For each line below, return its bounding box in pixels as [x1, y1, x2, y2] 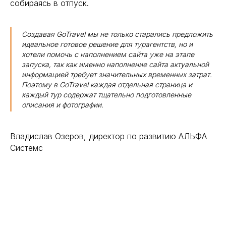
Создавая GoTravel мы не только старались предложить [22, 30, 213, 39]
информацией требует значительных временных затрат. [22, 70, 212, 79]
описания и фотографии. [22, 100, 103, 109]
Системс [10, 143, 43, 153]
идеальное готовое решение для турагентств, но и [22, 40, 193, 49]
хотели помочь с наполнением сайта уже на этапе [22, 50, 194, 59]
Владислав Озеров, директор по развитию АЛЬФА [10, 131, 207, 142]
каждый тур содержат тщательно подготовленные [22, 90, 191, 99]
